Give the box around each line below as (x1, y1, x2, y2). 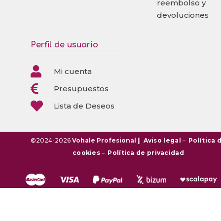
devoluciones (156, 10, 209, 20)
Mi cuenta (54, 67, 92, 76)
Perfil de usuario (31, 40, 98, 50)
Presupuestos (54, 84, 109, 94)
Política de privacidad (108, 149, 184, 157)
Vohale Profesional (72, 137, 136, 145)
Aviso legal (143, 137, 181, 145)
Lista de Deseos (54, 101, 115, 111)
